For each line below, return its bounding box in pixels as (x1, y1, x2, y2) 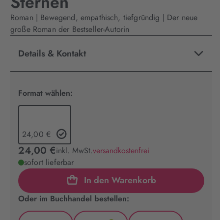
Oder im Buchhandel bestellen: (18, 193, 129, 204)
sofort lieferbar (24, 157, 74, 168)
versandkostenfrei (93, 144, 149, 156)
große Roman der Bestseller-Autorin (10, 24, 130, 35)
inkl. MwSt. (56, 144, 93, 156)
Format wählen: (18, 87, 73, 99)
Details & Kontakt (18, 47, 86, 60)
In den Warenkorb (84, 173, 156, 187)
